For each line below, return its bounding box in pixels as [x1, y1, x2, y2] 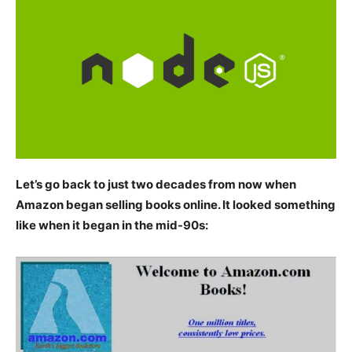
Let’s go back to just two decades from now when [16, 177, 296, 192]
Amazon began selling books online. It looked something [16, 197, 335, 213]
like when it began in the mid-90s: [16, 218, 208, 233]
